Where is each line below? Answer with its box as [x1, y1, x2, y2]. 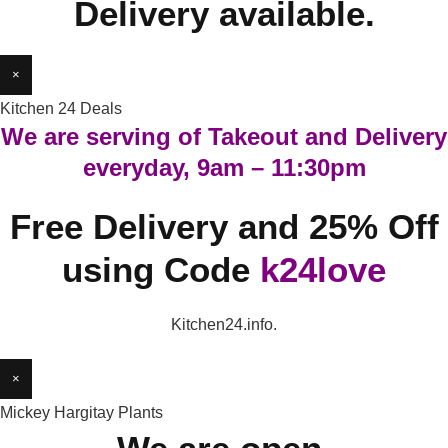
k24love [260, 250, 386, 289]
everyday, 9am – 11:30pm [82, 154, 366, 181]
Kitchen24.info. [171, 316, 277, 333]
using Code [62, 250, 260, 289]
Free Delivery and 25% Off [9, 207, 439, 246]
